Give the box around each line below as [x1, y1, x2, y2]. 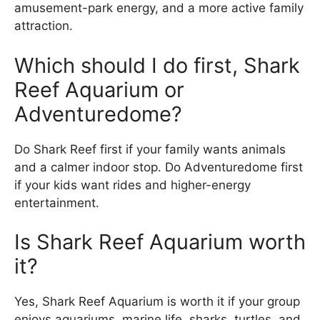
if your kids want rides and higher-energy [14, 177, 251, 192]
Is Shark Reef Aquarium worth [14, 229, 306, 255]
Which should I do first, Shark [14, 52, 300, 78]
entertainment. [14, 195, 99, 210]
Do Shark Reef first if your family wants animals [14, 141, 286, 156]
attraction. [14, 19, 73, 34]
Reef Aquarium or [14, 76, 184, 102]
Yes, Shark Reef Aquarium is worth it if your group [14, 294, 300, 309]
